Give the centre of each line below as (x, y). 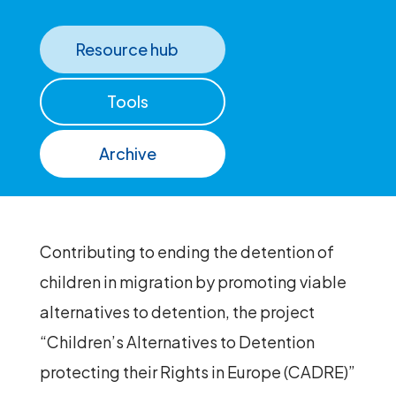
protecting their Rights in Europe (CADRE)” (197, 372)
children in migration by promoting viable (193, 282)
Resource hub (128, 49)
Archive (127, 154)
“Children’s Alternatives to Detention (177, 342)
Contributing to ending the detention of (187, 252)
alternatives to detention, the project (177, 312)
